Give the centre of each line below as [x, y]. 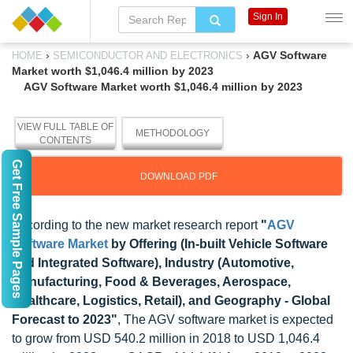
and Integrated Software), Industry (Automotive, [153, 263]
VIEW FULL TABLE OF [65, 127]
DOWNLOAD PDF [179, 176]
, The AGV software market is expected [225, 320]
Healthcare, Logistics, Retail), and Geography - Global [171, 301]
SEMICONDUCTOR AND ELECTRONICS [148, 56]
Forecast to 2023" [65, 320]
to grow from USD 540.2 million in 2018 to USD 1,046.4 [166, 338]
